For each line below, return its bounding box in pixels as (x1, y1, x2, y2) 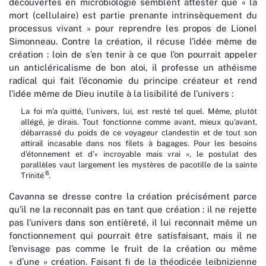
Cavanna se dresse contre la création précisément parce (9, 191, 257, 202)
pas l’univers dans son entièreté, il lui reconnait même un (9, 217, 257, 228)
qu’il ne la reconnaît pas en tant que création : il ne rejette (9, 204, 257, 215)
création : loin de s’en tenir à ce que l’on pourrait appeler (9, 49, 257, 60)
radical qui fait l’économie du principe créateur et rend (9, 75, 257, 86)
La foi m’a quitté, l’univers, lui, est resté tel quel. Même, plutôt (21, 107, 257, 116)
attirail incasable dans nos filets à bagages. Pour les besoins (21, 139, 257, 148)
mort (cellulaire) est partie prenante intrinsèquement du (9, 10, 257, 21)
